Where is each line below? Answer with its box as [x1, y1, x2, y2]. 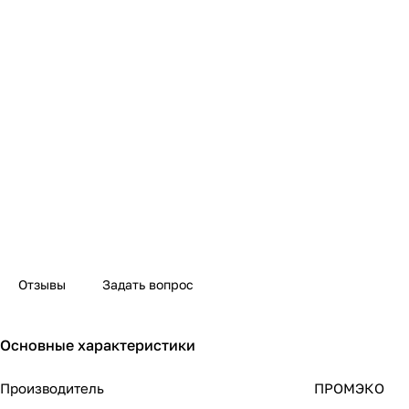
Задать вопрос [102, 277, 194, 293]
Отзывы [18, 277, 66, 293]
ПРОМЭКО [314, 380, 384, 397]
